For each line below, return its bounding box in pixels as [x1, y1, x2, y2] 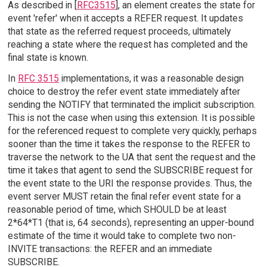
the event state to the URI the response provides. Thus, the [7, 178, 252, 190]
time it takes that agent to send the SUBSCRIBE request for [7, 164, 253, 176]
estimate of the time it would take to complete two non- [7, 230, 236, 242]
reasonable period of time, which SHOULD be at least [7, 204, 226, 216]
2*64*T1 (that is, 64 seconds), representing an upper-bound [7, 217, 254, 229]
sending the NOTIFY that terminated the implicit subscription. [7, 99, 256, 111]
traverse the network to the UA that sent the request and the [7, 151, 256, 163]
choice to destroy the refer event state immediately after [7, 86, 240, 98]
